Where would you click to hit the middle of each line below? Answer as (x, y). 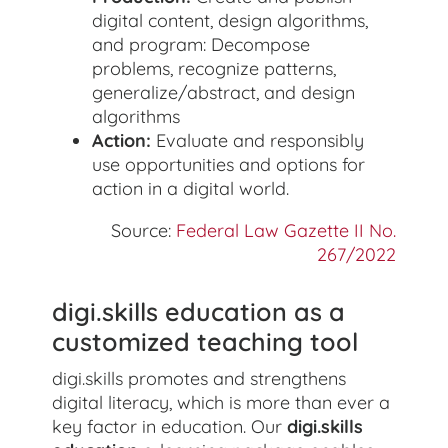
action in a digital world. (191, 188)
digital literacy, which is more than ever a (221, 402)
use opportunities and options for (229, 164)
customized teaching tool (205, 341)
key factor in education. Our (170, 426)
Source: (143, 230)
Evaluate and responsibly (258, 140)
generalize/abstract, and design (224, 92)
